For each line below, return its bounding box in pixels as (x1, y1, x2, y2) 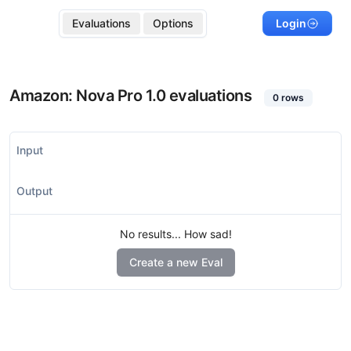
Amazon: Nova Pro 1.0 (9, 86, 165, 105)
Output (16, 184, 52, 197)
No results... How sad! (119, 227, 232, 241)
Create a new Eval (128, 255, 223, 269)
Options (153, 16, 194, 30)
